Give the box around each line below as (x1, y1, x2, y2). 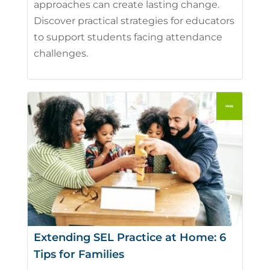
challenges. (33, 47, 88, 59)
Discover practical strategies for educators (33, 14, 234, 27)
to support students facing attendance (33, 31, 222, 43)
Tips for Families (33, 248, 124, 262)
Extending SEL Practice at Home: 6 (33, 231, 226, 245)
